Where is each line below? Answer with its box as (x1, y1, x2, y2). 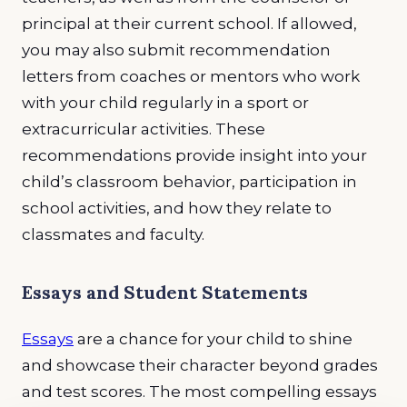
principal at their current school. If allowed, (22, 14, 357, 33)
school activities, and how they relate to (22, 198, 332, 217)
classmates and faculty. (22, 224, 208, 243)
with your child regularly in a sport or (22, 93, 309, 112)
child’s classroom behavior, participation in (22, 172, 357, 191)
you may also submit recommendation (22, 40, 331, 59)
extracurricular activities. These (22, 119, 265, 138)
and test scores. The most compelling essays (22, 382, 377, 401)
